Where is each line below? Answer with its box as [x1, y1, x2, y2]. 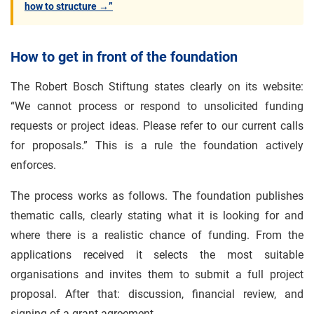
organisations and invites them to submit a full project [11, 268, 303, 281]
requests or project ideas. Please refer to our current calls [11, 119, 303, 132]
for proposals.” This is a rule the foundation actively [11, 139, 303, 152]
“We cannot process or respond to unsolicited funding [11, 100, 303, 113]
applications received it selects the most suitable [11, 248, 303, 261]
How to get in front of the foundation [11, 48, 238, 65]
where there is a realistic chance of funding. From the [11, 228, 303, 242]
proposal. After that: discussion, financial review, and [11, 287, 303, 301]
